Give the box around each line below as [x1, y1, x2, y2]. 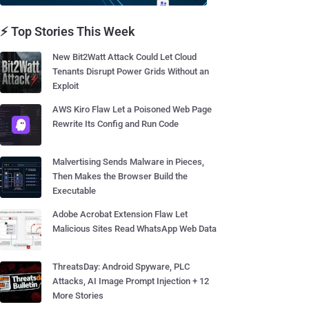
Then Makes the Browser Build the [52, 171, 188, 181]
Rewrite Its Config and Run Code [52, 119, 179, 129]
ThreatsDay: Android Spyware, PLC [52, 261, 190, 272]
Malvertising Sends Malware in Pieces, [52, 157, 204, 167]
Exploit [52, 81, 79, 91]
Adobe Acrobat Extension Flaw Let [52, 209, 188, 219]
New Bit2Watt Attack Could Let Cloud [52, 52, 197, 62]
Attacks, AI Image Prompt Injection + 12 [52, 276, 209, 286]
